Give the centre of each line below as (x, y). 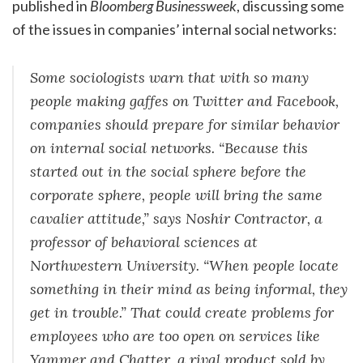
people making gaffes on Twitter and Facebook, (184, 100)
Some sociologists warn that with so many (169, 77)
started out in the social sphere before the (168, 171)
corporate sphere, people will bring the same (176, 194)
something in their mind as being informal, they (189, 288)
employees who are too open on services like (175, 335)
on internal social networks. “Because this (169, 147)
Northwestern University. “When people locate (184, 265)
